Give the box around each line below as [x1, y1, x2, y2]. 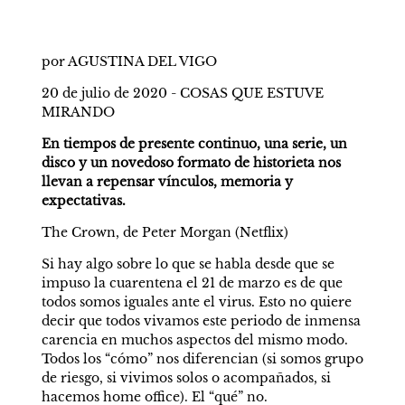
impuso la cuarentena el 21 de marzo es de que [41, 275, 343, 291]
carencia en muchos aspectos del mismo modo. [41, 332, 348, 348]
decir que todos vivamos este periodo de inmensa [41, 313, 361, 329]
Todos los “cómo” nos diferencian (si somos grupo [41, 351, 363, 367]
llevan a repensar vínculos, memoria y [41, 174, 293, 190]
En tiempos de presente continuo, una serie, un [41, 136, 347, 152]
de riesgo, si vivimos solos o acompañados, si [41, 370, 331, 386]
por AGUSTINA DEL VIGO [41, 53, 217, 70]
